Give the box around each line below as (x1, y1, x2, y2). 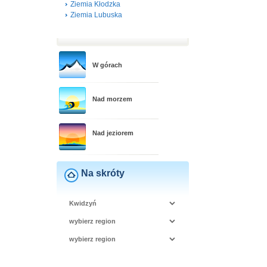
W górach (92, 61, 122, 69)
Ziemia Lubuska (70, 11, 122, 19)
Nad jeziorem (92, 129, 133, 136)
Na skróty (81, 168, 125, 178)
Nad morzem (92, 95, 132, 103)
